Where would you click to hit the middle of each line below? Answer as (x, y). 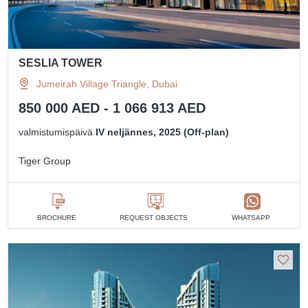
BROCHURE (57, 217)
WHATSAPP (251, 217)
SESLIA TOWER (61, 63)
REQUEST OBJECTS (154, 217)
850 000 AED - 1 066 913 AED (112, 108)
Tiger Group (45, 161)
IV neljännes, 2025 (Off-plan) (163, 132)
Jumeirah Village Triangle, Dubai (107, 84)
